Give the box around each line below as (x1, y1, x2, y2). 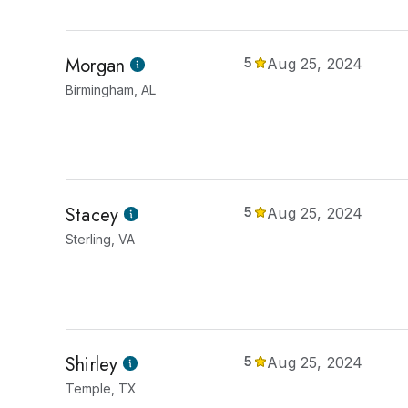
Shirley (66, 352, 118, 378)
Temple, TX (66, 381, 137, 396)
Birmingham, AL (66, 82, 156, 97)
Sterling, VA (66, 231, 135, 247)
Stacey (66, 202, 119, 229)
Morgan (66, 53, 126, 79)
